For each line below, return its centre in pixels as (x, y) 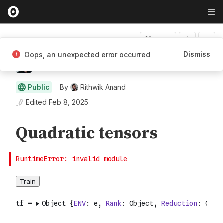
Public (39, 87)
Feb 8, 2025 (68, 102)
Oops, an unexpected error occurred (87, 54)
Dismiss (197, 54)
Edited (36, 102)
